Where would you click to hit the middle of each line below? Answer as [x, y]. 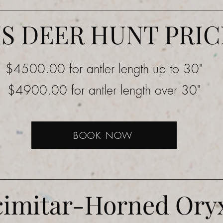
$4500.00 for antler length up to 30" [104, 69]
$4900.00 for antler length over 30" [104, 90]
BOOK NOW [103, 135]
